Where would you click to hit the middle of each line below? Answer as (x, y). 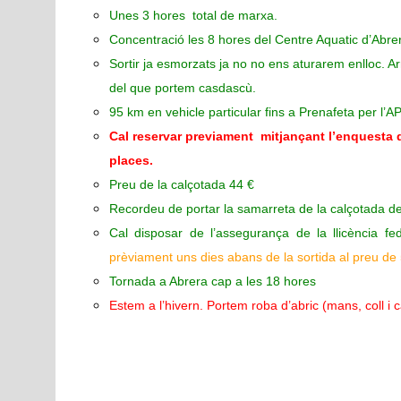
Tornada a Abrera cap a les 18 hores (213, 282)
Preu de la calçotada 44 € (182, 185)
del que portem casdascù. (183, 88)
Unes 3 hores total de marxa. (195, 16)
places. (133, 161)
